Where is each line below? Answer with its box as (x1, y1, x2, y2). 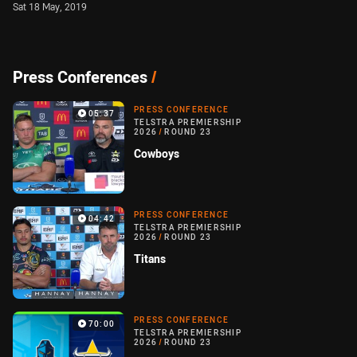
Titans (134, 251, 166, 267)
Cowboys (134, 146, 179, 162)
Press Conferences (13, 66, 147, 88)
